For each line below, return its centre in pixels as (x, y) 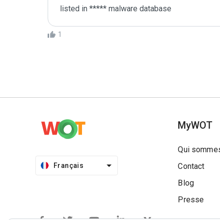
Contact (191, 166)
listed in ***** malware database (116, 9)
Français (69, 165)
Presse (191, 200)
